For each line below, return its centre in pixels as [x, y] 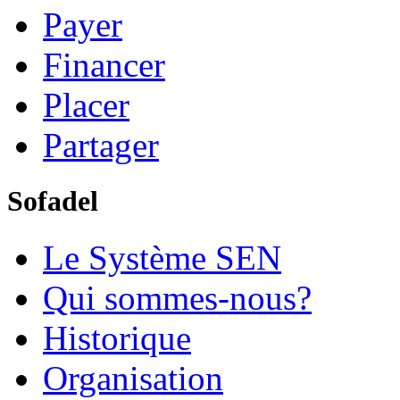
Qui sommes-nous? [177, 298]
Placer [86, 104]
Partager [101, 145]
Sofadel [53, 200]
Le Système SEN [162, 258]
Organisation [133, 378]
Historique [117, 338]
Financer [104, 64]
